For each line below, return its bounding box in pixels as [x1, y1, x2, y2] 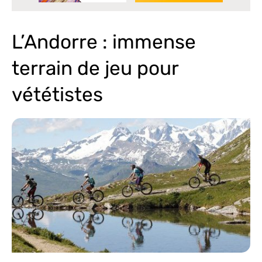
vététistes [12, 83, 103, 106]
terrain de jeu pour [12, 57, 178, 80]
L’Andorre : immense [12, 30, 196, 54]
